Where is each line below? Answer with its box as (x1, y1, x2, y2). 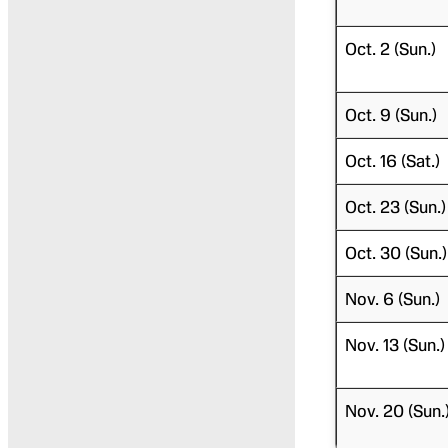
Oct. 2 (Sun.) (344, 38, 436, 59)
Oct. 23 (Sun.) (344, 196, 446, 217)
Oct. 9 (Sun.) (344, 104, 437, 125)
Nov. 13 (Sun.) (344, 334, 445, 355)
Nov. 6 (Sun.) (344, 288, 440, 309)
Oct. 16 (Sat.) (344, 150, 440, 171)
